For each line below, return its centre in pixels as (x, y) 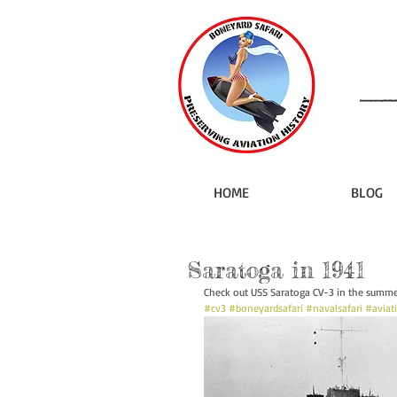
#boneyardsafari (266, 307)
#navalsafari (334, 307)
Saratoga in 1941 (276, 269)
